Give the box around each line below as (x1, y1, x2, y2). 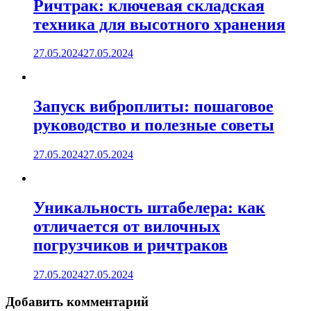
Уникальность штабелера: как (33, 199, 265, 217)
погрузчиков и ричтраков (33, 236, 228, 255)
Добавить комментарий (6, 294, 149, 309)
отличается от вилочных (33, 217, 220, 236)
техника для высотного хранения (33, 15, 285, 33)
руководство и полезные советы (33, 116, 274, 135)
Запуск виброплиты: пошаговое (33, 97, 274, 116)
